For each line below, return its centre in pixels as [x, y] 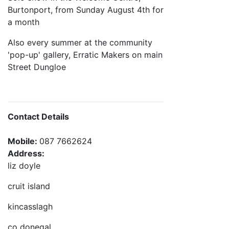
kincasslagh [30, 207]
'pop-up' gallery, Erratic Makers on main [85, 55]
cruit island [29, 186]
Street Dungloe [37, 67]
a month [24, 22]
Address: [26, 153]
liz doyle [24, 166]
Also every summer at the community [80, 42]
